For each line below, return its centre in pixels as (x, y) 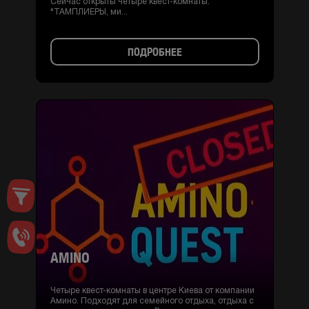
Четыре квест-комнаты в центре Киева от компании (152, 291)
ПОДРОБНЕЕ (154, 52)
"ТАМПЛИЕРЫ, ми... (89, 12)
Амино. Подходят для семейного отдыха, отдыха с (152, 301)
